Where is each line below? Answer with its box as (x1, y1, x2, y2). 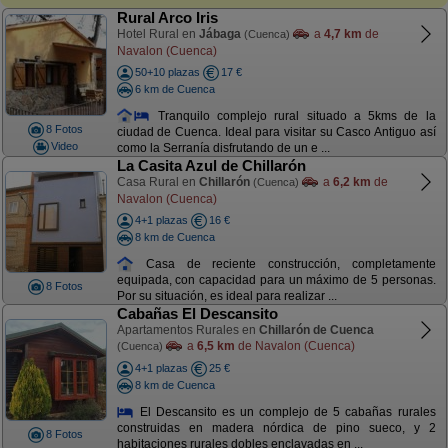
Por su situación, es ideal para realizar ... (116, 289, 337, 304)
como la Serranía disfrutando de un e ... (116, 141, 330, 156)
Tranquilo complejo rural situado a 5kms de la (150, 108, 436, 123)
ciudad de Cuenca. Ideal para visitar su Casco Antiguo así (116, 125, 436, 140)
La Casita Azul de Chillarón (116, 157, 306, 174)
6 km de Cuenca (134, 82, 215, 95)
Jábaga (198, 27, 241, 41)
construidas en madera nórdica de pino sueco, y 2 (116, 421, 436, 436)
